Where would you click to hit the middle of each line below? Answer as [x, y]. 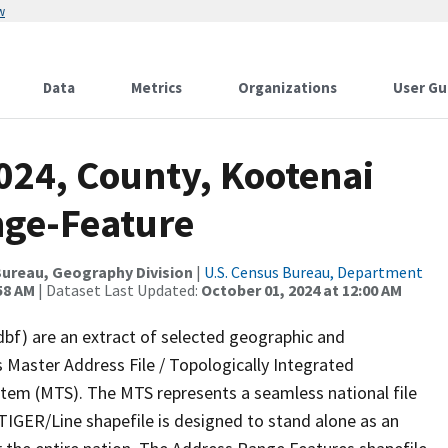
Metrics [156, 87]
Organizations [287, 87]
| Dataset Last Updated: [118, 290]
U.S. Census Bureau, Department [313, 272]
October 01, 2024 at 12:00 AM [301, 290]
